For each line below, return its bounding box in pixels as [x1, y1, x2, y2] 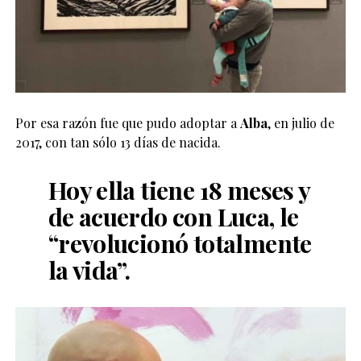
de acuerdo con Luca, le [48, 199, 299, 233]
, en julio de [267, 114, 334, 131]
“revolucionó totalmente [48, 226, 312, 259]
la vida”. [48, 252, 131, 286]
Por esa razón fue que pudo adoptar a [15, 114, 240, 131]
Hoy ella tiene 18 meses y [48, 172, 310, 206]
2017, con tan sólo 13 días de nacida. [15, 133, 221, 151]
